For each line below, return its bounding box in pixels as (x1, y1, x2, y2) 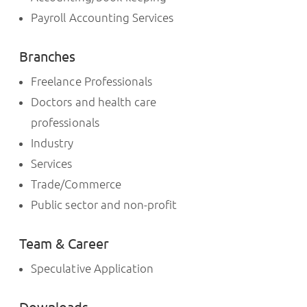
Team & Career (19, 236, 110, 252)
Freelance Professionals (31, 75, 152, 88)
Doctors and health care (31, 95, 156, 109)
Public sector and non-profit (31, 198, 177, 212)
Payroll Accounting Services (31, 11, 173, 25)
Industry (31, 136, 74, 150)
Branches (19, 49, 76, 65)
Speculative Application (31, 262, 153, 275)
